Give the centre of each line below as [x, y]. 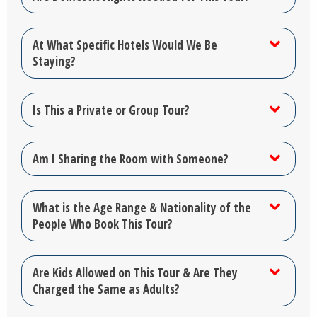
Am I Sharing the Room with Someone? [131, 158]
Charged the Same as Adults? [106, 289]
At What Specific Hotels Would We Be [125, 45]
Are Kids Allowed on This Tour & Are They [135, 272]
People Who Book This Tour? [103, 224]
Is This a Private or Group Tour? [111, 110]
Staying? [54, 61]
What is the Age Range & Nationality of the [142, 207]
